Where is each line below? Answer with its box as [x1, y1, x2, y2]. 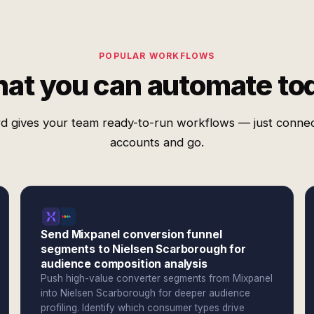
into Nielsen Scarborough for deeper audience [41, 287, 251, 299]
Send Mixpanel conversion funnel [41, 228, 222, 241]
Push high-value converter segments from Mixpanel [41, 273, 273, 284]
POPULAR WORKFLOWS [99, 50, 215, 61]
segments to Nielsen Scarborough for [41, 243, 246, 256]
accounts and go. [110, 135, 204, 149]
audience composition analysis [41, 257, 207, 271]
